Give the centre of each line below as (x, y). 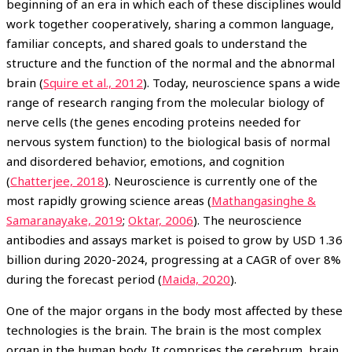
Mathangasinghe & (264, 200)
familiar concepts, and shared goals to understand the (157, 43)
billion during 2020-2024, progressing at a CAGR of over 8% (174, 259)
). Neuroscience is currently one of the (211, 180)
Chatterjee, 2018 (57, 180)
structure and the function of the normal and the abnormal (170, 62)
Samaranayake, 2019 (64, 220)
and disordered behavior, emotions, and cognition (145, 161)
